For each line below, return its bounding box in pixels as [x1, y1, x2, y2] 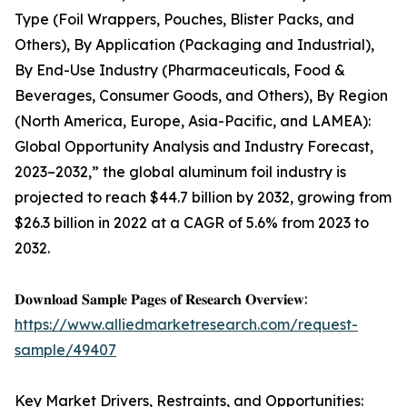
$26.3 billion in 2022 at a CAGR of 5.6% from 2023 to [15, 213, 369, 233]
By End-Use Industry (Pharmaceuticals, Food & [15, 61, 345, 80]
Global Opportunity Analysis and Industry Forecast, [15, 137, 373, 156]
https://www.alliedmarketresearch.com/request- [15, 315, 358, 334]
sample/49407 [15, 341, 116, 360]
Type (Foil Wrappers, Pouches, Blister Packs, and [15, 10, 354, 29]
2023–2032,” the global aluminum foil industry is [15, 163, 346, 182]
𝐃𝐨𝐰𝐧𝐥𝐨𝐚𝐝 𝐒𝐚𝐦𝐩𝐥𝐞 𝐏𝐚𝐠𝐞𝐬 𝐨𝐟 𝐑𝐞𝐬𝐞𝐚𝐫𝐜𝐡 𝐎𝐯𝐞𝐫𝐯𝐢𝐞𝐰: [15, 290, 307, 309]
